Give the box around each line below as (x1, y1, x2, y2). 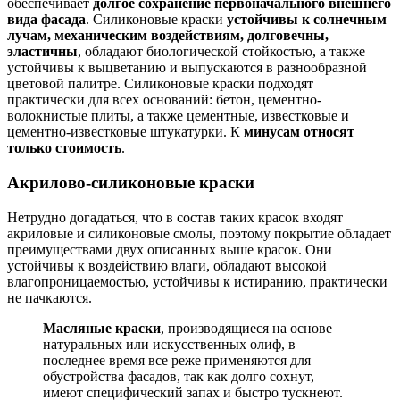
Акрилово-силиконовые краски (7, 173, 254, 193)
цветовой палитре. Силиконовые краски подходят (7, 76, 313, 92)
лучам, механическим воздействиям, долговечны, (7, 28, 329, 44)
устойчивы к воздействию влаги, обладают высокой (7, 257, 327, 273)
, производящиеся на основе (161, 320, 332, 336)
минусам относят (244, 124, 354, 140)
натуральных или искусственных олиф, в (43, 336, 296, 352)
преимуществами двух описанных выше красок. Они (7, 241, 332, 257)
